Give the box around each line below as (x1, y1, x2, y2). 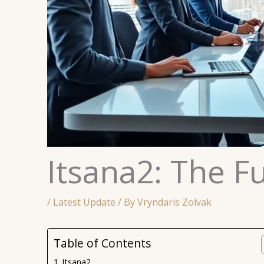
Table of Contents (54, 235, 151, 252)
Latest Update (53, 196, 115, 209)
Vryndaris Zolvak (137, 196, 212, 209)
